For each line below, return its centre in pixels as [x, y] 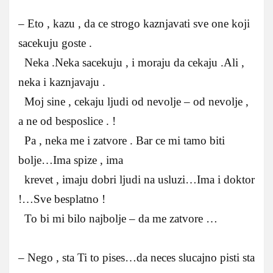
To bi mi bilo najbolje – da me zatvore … [118, 219]
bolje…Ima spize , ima [71, 160]
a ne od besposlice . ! [67, 121]
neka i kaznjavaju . [62, 82]
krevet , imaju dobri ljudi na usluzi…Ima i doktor [136, 180]
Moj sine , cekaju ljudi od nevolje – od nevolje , [133, 102]
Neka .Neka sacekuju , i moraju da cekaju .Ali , [131, 63]
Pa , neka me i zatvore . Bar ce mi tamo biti [122, 141]
